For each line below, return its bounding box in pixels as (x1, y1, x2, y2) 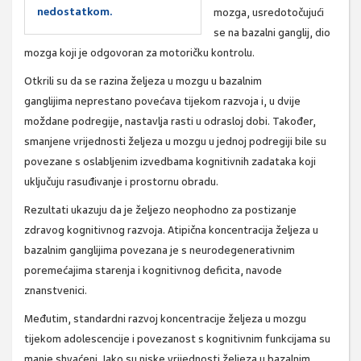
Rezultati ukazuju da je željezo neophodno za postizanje (24, 203, 297, 218)
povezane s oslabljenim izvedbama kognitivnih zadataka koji (24, 155, 316, 169)
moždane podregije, (24, 114, 125, 129)
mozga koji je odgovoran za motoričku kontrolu (24, 46, 252, 60)
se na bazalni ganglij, (214, 26, 315, 40)
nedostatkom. (37, 5, 112, 19)
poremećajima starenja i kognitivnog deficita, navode (24, 263, 282, 278)
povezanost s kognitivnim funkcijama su (137, 332, 330, 346)
